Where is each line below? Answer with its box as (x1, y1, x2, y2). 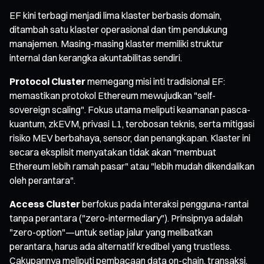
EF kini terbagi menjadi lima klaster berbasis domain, (9, 9, 222, 21)
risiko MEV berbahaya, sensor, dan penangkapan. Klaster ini (9, 131, 250, 144)
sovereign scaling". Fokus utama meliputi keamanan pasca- (9, 103, 250, 115)
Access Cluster (9, 197, 80, 210)
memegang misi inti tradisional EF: (85, 75, 225, 87)
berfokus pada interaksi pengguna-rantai (80, 197, 249, 210)
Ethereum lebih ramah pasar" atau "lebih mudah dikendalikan (9, 160, 255, 172)
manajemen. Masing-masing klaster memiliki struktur (9, 37, 223, 49)
